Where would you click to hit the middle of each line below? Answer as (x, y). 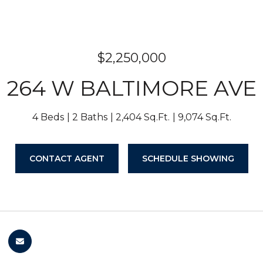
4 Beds (48, 117)
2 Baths (90, 117)
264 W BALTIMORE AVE (131, 88)
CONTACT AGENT (67, 159)
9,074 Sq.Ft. (204, 117)
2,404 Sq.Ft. (142, 117)
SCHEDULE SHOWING (188, 159)
